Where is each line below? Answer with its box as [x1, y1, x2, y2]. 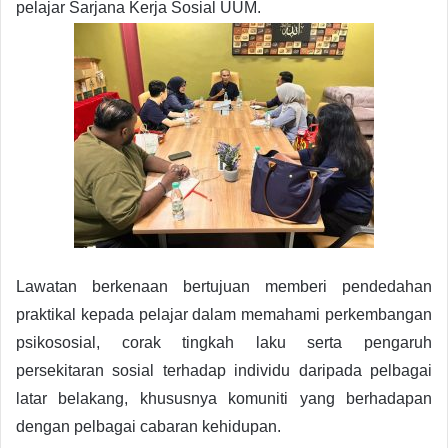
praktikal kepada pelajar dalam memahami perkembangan [16, 305, 432, 323]
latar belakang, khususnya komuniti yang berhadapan [16, 389, 432, 407]
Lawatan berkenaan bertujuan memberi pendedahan [16, 277, 432, 295]
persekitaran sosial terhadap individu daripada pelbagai [16, 361, 432, 379]
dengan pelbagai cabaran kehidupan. [16, 417, 281, 435]
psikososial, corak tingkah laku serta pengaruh [16, 333, 432, 351]
